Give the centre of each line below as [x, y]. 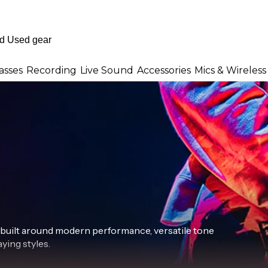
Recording [51, 70]
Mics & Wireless [230, 70]
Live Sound [107, 70]
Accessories [164, 70]
